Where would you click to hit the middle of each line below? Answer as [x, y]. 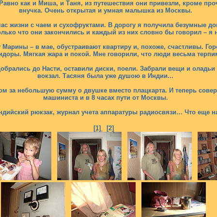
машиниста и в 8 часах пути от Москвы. [105, 98]
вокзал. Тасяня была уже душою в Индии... [105, 76]
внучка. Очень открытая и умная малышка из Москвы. [105, 10]
